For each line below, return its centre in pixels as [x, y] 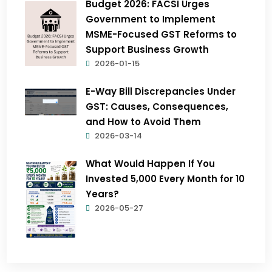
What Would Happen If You [151, 164]
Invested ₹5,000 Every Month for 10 [165, 179]
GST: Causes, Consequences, [157, 107]
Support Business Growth [148, 50]
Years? [103, 194]
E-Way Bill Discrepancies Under [161, 92]
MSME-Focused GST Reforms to [161, 35]
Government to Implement [151, 19]
